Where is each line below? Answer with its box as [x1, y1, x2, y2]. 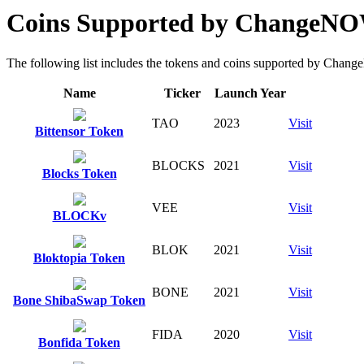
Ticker [163, 85, 201, 100]
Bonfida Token [38, 335, 120, 349]
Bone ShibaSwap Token [13, 292, 145, 307]
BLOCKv [52, 208, 106, 223]
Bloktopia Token [33, 250, 125, 265]
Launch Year [214, 85, 286, 100]
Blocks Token [41, 166, 117, 180]
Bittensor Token [35, 123, 123, 138]
